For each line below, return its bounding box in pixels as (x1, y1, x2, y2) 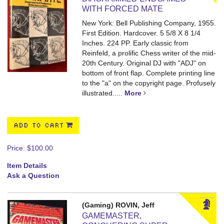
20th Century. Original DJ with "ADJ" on (82, 59, 206, 67)
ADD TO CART (13, 122, 63, 129)
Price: (7, 144, 27, 152)
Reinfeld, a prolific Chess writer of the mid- (82, 49, 216, 57)
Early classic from (133, 39, 189, 47)
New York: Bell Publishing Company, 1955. (82, 19, 216, 27)
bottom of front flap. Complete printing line (82, 69, 215, 77)
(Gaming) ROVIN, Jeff (82, 201, 155, 209)
